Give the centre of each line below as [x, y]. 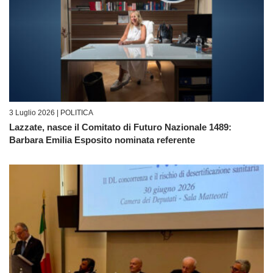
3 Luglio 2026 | [35, 112]
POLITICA [77, 112]
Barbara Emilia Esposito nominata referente [102, 140]
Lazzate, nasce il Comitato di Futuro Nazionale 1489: [120, 127]
